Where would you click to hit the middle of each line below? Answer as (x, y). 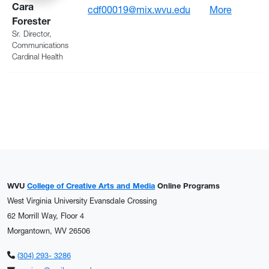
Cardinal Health (38, 56)
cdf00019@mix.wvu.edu (139, 9)
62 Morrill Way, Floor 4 (46, 216)
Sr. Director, (32, 34)
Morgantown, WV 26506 (49, 231)
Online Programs (187, 186)
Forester (31, 21)
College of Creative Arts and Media (91, 186)
